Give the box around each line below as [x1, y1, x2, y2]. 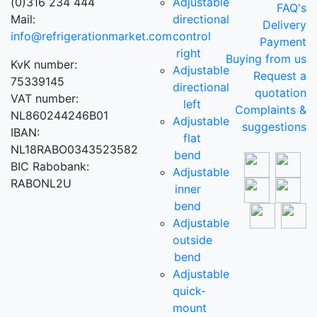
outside [173, 232, 213, 247]
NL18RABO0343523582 [11, 142, 138, 156]
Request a [253, 68, 306, 83]
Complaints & [234, 102, 306, 117]
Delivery [262, 17, 306, 32]
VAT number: [11, 91, 79, 105]
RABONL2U [11, 175, 71, 190]
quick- [173, 283, 207, 298]
